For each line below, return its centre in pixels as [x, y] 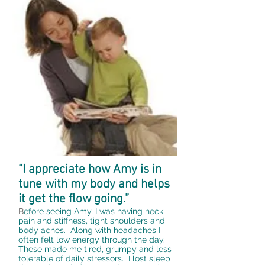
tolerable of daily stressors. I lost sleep [94, 258]
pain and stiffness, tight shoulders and [92, 221]
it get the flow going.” [74, 199]
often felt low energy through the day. [93, 240]
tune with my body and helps [94, 184]
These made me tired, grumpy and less [95, 249]
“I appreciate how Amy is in [90, 169]
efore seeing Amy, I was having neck [93, 211]
